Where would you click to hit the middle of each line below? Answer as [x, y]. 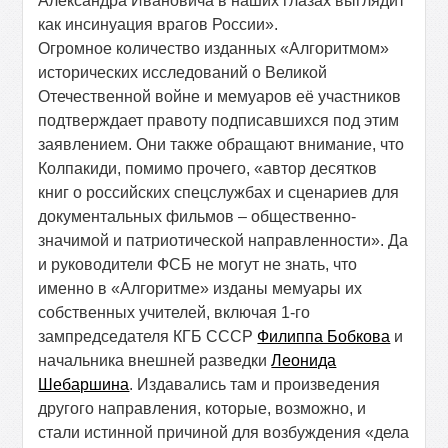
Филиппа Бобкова [324, 336]
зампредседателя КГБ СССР [148, 336]
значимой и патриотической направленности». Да [223, 240]
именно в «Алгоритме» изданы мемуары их [200, 288]
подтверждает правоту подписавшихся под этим [219, 120]
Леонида [304, 360]
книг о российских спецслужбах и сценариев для [219, 192]
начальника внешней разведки [155, 360]
